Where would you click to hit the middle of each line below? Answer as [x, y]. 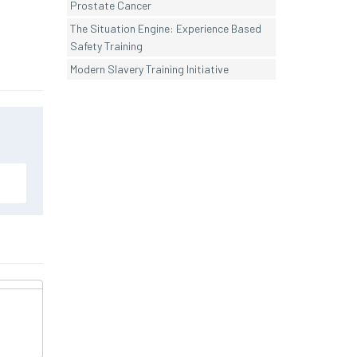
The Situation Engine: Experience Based [165, 29]
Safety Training [106, 46]
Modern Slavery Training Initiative [149, 69]
